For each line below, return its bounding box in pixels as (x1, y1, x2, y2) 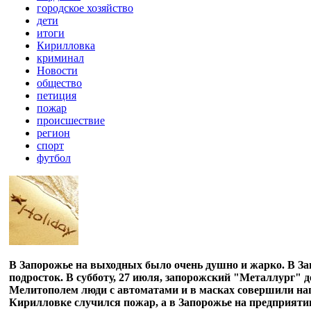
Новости (37, 65, 78, 77)
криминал (37, 52, 84, 65)
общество (37, 77, 82, 90)
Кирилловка (37, 40, 95, 52)
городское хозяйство (37, 2, 133, 15)
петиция (37, 90, 76, 102)
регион (37, 127, 70, 140)
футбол (37, 152, 71, 165)
